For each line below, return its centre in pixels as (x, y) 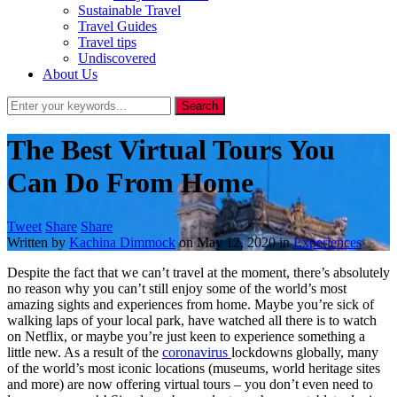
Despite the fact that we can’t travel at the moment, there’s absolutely (198, 272)
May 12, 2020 (236, 242)
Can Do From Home (130, 183)
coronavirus (197, 352)
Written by (38, 242)
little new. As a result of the (85, 352)
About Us (70, 74)
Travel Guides (117, 26)
